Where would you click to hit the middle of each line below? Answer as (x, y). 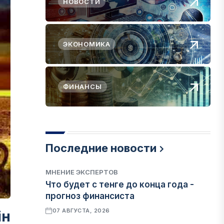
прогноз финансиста (90, 196)
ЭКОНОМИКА (87, 44)
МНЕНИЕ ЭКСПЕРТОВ (82, 172)
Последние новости (101, 148)
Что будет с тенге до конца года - (120, 184)
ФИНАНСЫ (82, 86)
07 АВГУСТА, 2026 (81, 210)
